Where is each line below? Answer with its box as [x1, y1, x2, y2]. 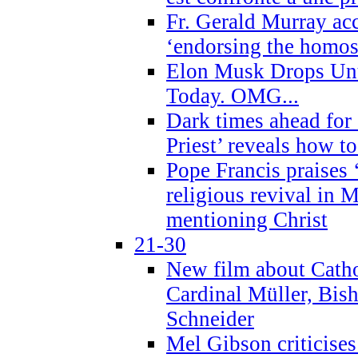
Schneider [166, 306, 254, 331]
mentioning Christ [166, 207, 328, 232]
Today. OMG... [166, 83, 299, 108]
